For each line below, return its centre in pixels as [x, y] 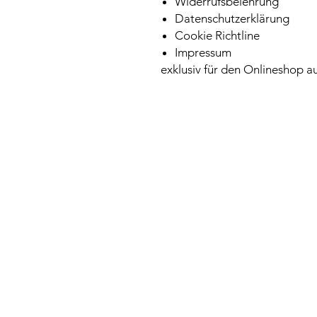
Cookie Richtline [217, 35]
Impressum [204, 52]
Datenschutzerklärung [234, 18]
